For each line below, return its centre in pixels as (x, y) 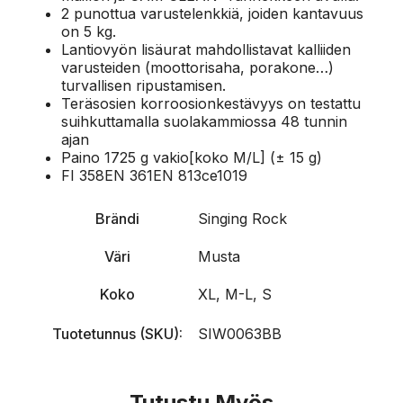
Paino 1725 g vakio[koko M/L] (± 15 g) (192, 157)
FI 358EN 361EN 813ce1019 (154, 175)
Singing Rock (242, 218)
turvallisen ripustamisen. (143, 85)
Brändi (117, 218)
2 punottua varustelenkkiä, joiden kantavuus (212, 13)
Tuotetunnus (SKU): (117, 333)
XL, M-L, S (235, 294)
